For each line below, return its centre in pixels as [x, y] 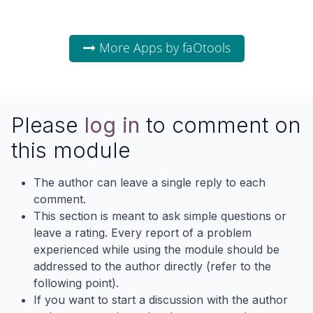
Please [48, 125]
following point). [76, 283]
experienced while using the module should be [156, 250]
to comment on [220, 125]
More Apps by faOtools [163, 48]
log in [112, 125]
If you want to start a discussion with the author [161, 300]
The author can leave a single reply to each [150, 183]
